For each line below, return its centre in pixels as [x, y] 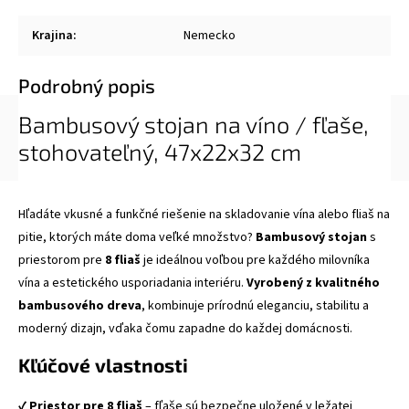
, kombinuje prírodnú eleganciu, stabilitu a [255, 306]
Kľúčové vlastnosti [103, 365]
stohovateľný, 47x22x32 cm [160, 152]
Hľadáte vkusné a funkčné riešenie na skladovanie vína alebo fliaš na [204, 215]
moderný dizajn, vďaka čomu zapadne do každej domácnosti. [185, 329]
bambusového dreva [80, 306]
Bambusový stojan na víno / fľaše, [194, 124]
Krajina [52, 36]
